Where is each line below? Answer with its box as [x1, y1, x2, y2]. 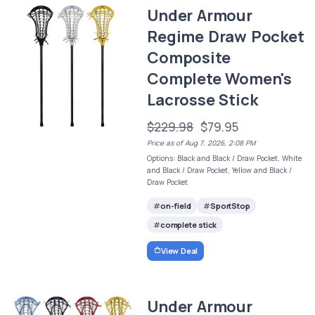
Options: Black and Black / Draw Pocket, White [147, 153, 302, 163]
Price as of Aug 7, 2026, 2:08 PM [147, 138, 256, 148]
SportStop [210, 200, 250, 212]
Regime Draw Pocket [147, 26, 304, 47]
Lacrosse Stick [147, 89, 258, 110]
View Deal [160, 245, 198, 256]
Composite [147, 47, 231, 68]
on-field [160, 200, 191, 212]
